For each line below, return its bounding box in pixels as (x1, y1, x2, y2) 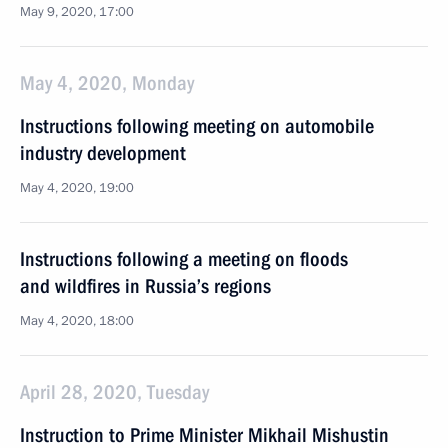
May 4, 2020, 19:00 (20, 179, 134, 197)
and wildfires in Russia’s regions (20, 274, 271, 298)
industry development (20, 141, 186, 165)
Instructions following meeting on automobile (20, 114, 374, 138)
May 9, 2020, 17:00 (20, 3, 134, 21)
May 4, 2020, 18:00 (20, 312, 134, 330)
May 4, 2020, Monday (20, 71, 194, 95)
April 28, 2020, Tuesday (20, 380, 209, 404)
